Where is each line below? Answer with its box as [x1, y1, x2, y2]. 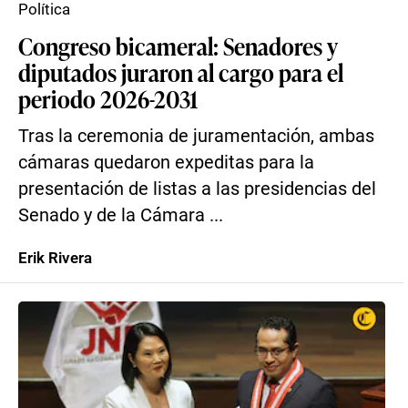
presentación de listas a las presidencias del [18, 178, 376, 199]
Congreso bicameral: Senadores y [18, 29, 338, 62]
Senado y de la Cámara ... [18, 205, 223, 226]
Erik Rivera [18, 249, 92, 267]
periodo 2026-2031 [18, 82, 198, 115]
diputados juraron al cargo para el [18, 56, 343, 88]
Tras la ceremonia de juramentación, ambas [18, 126, 374, 147]
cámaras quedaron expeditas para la [18, 152, 314, 173]
